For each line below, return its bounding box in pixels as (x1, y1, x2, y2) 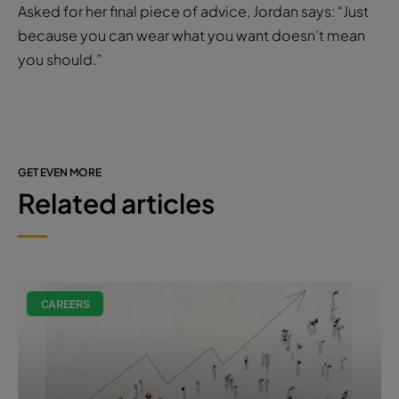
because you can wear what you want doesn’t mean (18, 25, 365, 45)
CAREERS (40, 297, 90, 311)
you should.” (18, 49, 102, 69)
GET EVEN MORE (18, 165, 102, 179)
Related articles (18, 185, 215, 220)
